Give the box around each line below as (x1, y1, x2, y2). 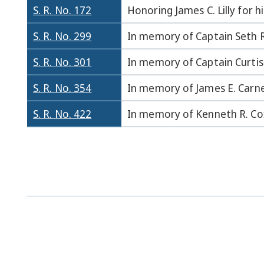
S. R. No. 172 (33, 3, 92, 17)
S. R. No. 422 (33, 107, 92, 121)
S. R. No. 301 (33, 55, 92, 69)
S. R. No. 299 (33, 29, 92, 43)
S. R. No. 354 (33, 81, 92, 95)
